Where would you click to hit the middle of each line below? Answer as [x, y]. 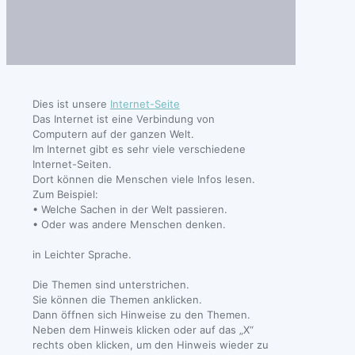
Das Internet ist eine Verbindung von [124, 119]
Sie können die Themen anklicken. [117, 300]
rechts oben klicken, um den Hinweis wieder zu [151, 345]
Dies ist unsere [71, 104]
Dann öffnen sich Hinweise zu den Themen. [141, 315]
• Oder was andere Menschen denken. [129, 225]
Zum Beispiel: [65, 195]
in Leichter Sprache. [82, 255]
